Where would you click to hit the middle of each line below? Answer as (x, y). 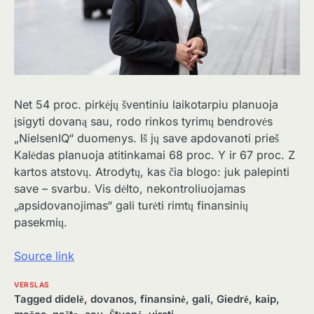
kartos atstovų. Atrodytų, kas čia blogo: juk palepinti (152, 171)
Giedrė (233, 300)
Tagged (34, 300)
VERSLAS (32, 285)
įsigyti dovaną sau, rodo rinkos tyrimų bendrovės (143, 121)
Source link (44, 256)
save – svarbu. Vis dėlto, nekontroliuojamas (130, 188)
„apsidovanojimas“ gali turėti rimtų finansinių (131, 205)
